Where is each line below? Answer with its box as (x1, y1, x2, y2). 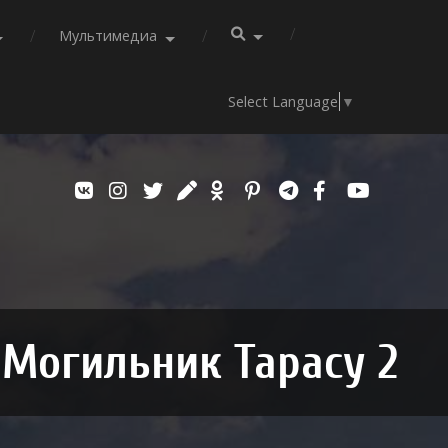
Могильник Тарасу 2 (2, 335, 398, 391)
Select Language (228, 92, 339, 112)
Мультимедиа (59, 26, 158, 45)
